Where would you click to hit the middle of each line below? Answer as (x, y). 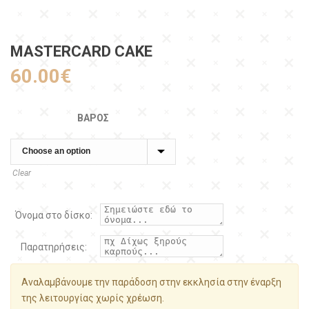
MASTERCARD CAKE (81, 52)
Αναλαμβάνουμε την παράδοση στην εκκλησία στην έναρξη (151, 282)
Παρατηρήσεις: (53, 247)
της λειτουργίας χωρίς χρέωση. (93, 298)
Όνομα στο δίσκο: (53, 216)
